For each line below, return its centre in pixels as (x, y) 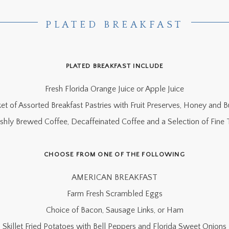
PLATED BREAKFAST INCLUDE (114, 66)
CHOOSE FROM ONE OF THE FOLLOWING (114, 154)
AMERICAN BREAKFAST (114, 177)
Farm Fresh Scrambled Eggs (114, 194)
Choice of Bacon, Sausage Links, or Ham (114, 210)
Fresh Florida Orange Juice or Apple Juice (114, 89)
